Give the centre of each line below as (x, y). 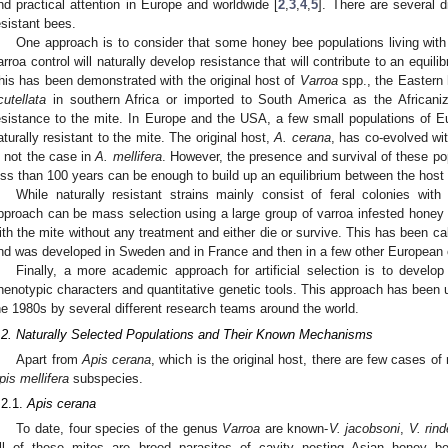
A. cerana (302, 137)
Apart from (49, 360)
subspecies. (106, 379)
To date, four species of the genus (119, 429)
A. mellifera (128, 156)
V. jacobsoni (364, 429)
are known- (294, 429)
